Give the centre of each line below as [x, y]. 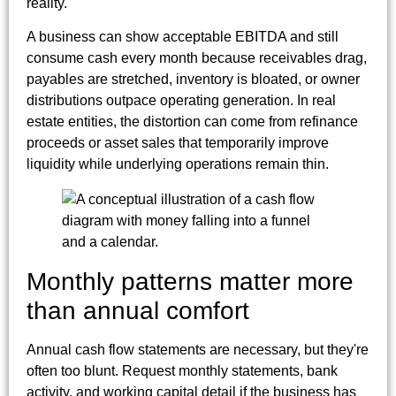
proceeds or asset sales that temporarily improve [178, 142]
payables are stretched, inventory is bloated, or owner [193, 79]
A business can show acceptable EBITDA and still [183, 36]
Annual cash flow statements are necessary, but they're [198, 349]
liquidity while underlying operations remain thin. [178, 164]
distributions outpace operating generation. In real [181, 100]
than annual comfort [138, 310]
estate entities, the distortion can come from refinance [192, 121]
